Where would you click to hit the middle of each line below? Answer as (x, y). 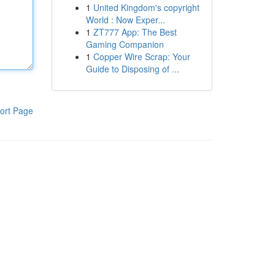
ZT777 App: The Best (135, 32)
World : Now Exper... (125, 20)
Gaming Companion (125, 44)
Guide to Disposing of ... (132, 69)
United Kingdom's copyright (146, 7)
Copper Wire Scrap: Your (141, 56)
